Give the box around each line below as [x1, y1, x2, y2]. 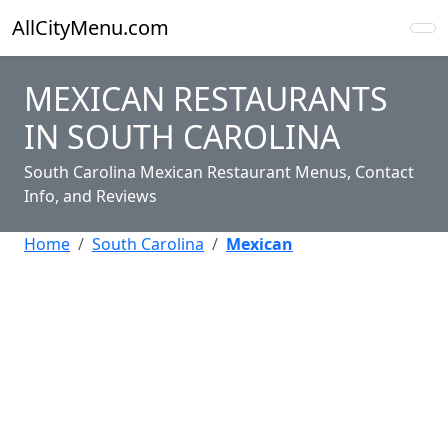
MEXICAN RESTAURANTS [24, 77, 388, 120]
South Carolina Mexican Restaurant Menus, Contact [24, 161, 414, 183]
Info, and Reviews [24, 185, 157, 207]
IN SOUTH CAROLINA [24, 115, 340, 158]
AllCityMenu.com [12, 14, 169, 41]
